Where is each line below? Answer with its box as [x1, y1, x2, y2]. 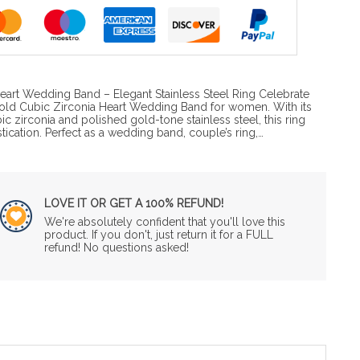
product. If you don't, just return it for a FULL [43, 227, 273, 241]
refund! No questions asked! [43, 240, 189, 254]
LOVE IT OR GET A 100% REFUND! [43, 196, 223, 210]
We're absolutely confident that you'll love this [43, 215, 285, 228]
